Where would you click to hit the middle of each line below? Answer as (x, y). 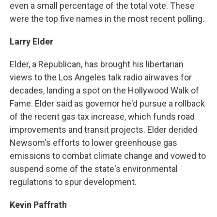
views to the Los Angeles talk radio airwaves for (101, 77)
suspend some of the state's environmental (94, 169)
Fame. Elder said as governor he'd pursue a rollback (107, 103)
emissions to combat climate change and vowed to (108, 156)
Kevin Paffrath (38, 205)
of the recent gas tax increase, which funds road (102, 116)
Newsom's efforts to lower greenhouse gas (93, 143)
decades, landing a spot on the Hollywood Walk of (104, 90)
